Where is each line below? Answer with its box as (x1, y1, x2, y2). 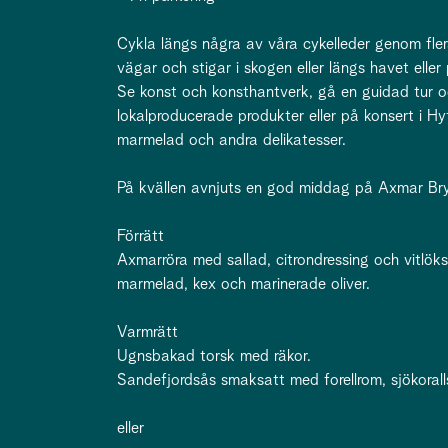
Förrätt (117, 228, 164, 244)
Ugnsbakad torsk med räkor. (117, 348, 311, 364)
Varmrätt (117, 324, 178, 340)
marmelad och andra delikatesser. (117, 132, 346, 148)
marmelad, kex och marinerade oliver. (117, 276, 370, 292)
